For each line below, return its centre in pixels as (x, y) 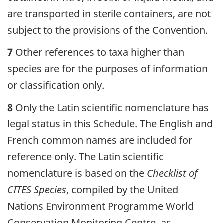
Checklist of (172, 173)
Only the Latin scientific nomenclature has (111, 107)
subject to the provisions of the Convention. (108, 30)
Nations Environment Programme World (101, 206)
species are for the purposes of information (108, 69)
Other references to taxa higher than (99, 52)
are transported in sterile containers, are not (109, 13)
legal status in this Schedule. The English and (110, 123)
